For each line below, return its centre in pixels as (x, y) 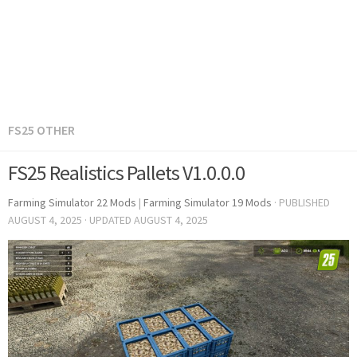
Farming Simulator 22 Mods (72, 202)
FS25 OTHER (41, 130)
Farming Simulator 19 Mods (208, 202)
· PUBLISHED (302, 202)
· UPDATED (108, 220)
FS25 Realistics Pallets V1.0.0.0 (126, 173)
